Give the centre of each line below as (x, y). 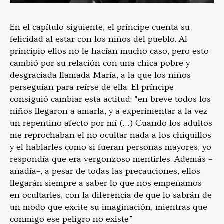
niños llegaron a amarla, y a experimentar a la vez (109, 111)
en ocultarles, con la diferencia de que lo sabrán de (111, 195)
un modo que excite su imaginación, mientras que (109, 207)
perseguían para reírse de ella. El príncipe (92, 87)
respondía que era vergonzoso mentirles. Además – (111, 159)
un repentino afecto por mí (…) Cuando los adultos (111, 123)
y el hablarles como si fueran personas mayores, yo (111, 147)
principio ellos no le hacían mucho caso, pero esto (109, 51)
